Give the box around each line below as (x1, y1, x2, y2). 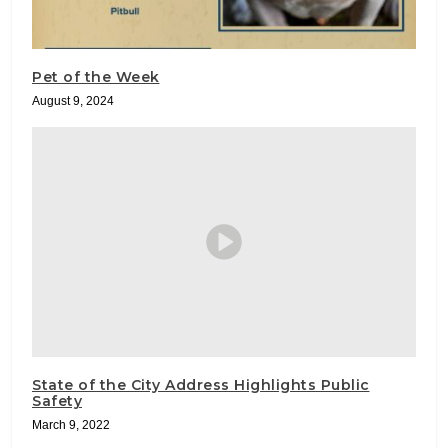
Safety (32, 391, 82, 410)
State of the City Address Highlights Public (32, 375, 370, 394)
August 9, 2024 (32, 93, 114, 108)
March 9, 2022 (32, 417, 110, 432)
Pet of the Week (32, 67, 160, 86)
